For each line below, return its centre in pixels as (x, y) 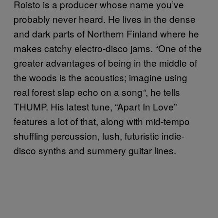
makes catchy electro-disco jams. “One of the (108, 48)
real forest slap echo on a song (78, 91)
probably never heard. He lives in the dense (105, 18)
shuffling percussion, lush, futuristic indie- (99, 135)
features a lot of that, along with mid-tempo (102, 121)
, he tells (163, 91)
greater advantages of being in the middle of (105, 62)
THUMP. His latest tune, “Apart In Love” (95, 106)
